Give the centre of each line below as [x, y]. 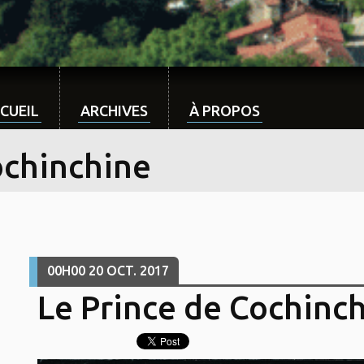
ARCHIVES [114, 110]
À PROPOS [225, 110]
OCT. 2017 [137, 271]
